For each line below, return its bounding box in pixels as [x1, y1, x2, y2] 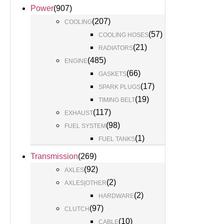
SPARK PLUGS [98, 83, 140, 90]
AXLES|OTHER [64, 179, 106, 186]
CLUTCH [64, 205, 89, 212]
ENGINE [64, 57, 87, 64]
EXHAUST [64, 109, 93, 116]
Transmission [30, 152, 78, 160]
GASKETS [98, 70, 126, 77]
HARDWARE [98, 192, 134, 199]
